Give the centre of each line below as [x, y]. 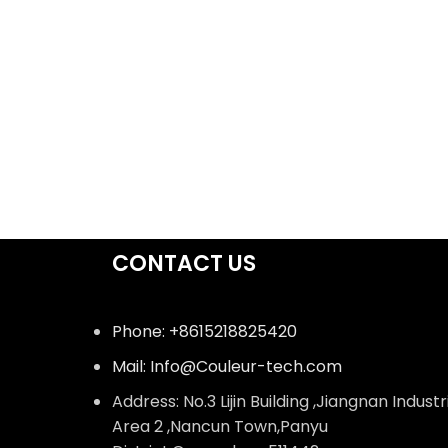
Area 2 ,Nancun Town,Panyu [220, 426]
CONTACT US [184, 263]
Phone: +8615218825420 [204, 331]
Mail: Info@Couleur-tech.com [227, 366]
